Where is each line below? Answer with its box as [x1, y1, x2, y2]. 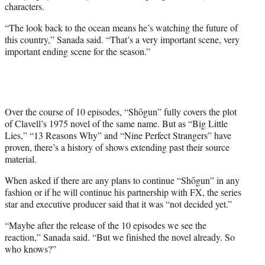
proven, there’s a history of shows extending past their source [5, 140, 230, 153]
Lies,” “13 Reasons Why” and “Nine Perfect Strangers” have [5, 128, 231, 141]
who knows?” [5, 242, 56, 255]
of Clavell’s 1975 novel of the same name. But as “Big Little [5, 117, 228, 130]
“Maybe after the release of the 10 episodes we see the [5, 218, 206, 231]
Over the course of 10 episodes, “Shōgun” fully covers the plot [5, 105, 237, 118]
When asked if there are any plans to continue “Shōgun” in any [5, 173, 240, 186]
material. [5, 152, 37, 165]
